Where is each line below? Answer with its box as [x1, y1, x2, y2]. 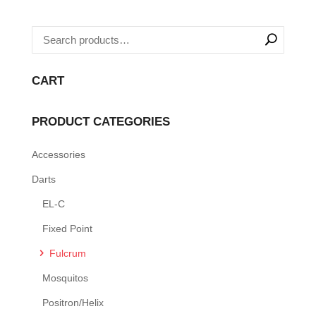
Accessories [31, 148, 85, 160]
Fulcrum [49, 247, 86, 259]
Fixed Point [42, 222, 92, 234]
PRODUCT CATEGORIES [31, 114, 170, 128]
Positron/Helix [42, 296, 104, 308]
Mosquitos [42, 272, 88, 284]
